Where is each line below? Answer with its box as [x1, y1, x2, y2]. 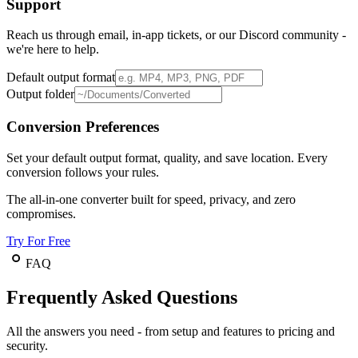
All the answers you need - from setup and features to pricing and [6, 324, 335, 338]
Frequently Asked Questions [6, 286, 237, 308]
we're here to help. [6, 42, 99, 57]
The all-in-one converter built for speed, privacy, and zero [6, 192, 296, 206]
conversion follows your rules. [6, 165, 159, 179]
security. [6, 338, 48, 352]
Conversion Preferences [6, 117, 159, 135]
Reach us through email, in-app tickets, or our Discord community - [6, 28, 346, 42]
